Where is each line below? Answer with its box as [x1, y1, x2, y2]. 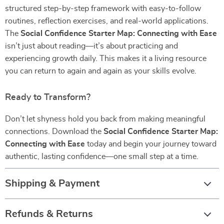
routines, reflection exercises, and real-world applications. [5, 17, 208, 25]
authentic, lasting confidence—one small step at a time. [5, 152, 198, 160]
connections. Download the [5, 127, 103, 135]
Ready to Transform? [5, 93, 90, 102]
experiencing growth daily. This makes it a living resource [5, 54, 206, 62]
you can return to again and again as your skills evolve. [5, 67, 196, 75]
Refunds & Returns [5, 209, 93, 219]
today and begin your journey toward [85, 140, 216, 148]
